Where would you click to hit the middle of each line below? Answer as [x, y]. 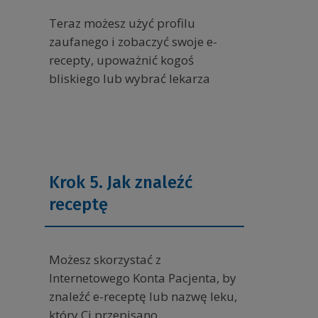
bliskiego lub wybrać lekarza [129, 79]
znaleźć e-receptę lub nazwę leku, [143, 297]
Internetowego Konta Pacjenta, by [142, 278]
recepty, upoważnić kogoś [121, 60]
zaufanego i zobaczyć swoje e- [133, 42]
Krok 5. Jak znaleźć [120, 183]
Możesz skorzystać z [105, 260]
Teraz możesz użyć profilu [122, 23]
